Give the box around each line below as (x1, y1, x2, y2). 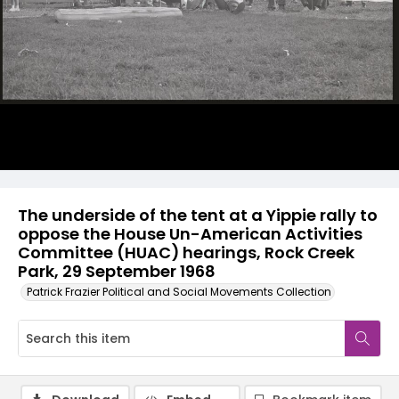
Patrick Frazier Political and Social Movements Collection (27, 284, 331, 299)
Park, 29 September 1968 (18, 260, 216, 282)
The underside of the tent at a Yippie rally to (18, 204, 378, 226)
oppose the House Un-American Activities (18, 223, 362, 245)
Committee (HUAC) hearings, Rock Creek (18, 241, 354, 264)
